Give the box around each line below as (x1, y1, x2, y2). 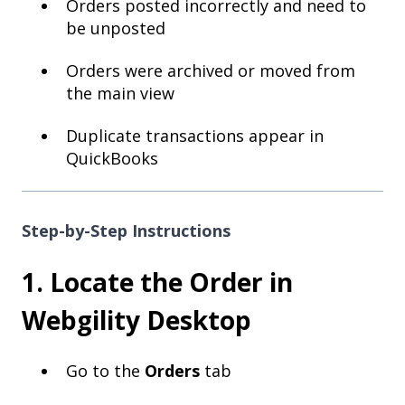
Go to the (66, 359, 145, 381)
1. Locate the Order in (22, 265, 293, 300)
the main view (66, 81, 174, 104)
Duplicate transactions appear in (66, 125, 324, 147)
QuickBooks (66, 147, 158, 170)
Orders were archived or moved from (66, 59, 355, 81)
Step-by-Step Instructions (22, 219, 231, 241)
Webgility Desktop (22, 303, 251, 338)
